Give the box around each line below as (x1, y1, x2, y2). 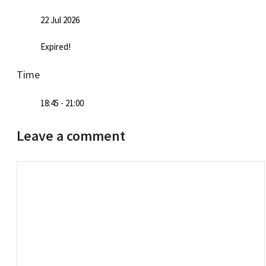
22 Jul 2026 (40, 14, 80, 26)
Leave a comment (17, 126, 125, 145)
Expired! (40, 40, 71, 52)
